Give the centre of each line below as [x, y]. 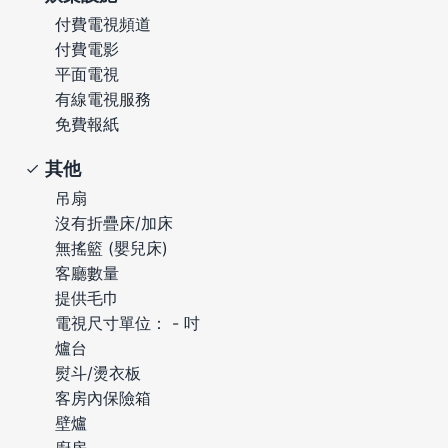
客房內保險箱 [103, 397]
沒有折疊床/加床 [114, 222]
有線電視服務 [103, 98]
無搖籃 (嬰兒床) [111, 247]
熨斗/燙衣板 [98, 372]
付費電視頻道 [103, 23]
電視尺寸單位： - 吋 [127, 322]
